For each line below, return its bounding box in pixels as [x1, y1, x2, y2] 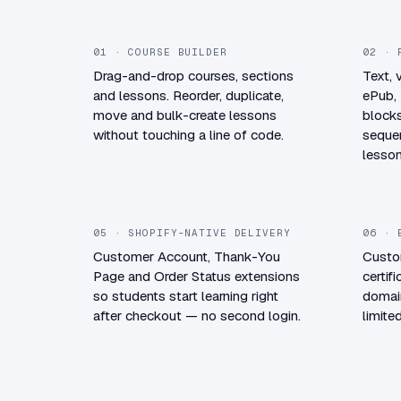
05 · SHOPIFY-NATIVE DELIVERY [93, 226, 291, 239]
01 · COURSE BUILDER [93, 45, 227, 58]
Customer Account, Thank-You [93, 247, 280, 265]
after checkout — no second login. [93, 306, 301, 324]
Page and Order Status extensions [93, 267, 300, 285]
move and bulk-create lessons [93, 106, 277, 124]
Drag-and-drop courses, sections [93, 66, 294, 84]
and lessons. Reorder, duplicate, [93, 86, 284, 104]
